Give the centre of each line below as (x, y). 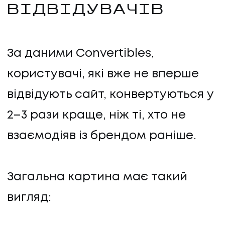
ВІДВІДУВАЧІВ (86, 10)
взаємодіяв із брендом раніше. (102, 136)
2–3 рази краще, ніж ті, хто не (96, 116)
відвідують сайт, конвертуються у (110, 95)
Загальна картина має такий (97, 177)
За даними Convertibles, (81, 54)
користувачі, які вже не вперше (103, 74)
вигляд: (29, 198)
